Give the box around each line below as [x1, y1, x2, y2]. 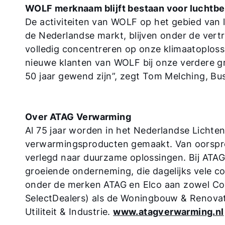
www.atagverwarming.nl [113, 206, 224, 217]
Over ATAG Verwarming [25, 111, 131, 122]
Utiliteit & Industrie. [25, 206, 114, 217]
